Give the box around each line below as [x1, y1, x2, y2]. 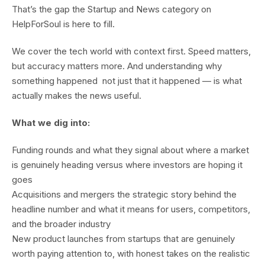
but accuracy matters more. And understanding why [12, 60, 222, 72]
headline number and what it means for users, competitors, [12, 203, 250, 215]
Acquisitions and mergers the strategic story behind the [12, 189, 237, 200]
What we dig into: [12, 117, 90, 128]
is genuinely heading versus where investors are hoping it [12, 159, 243, 170]
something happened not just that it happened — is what [12, 75, 242, 86]
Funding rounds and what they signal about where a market [12, 144, 249, 156]
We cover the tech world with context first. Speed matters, [12, 46, 251, 57]
